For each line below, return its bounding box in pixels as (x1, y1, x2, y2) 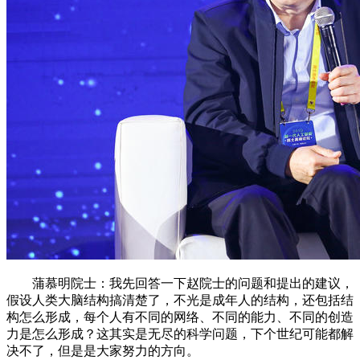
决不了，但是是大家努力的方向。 (6, 343, 199, 358)
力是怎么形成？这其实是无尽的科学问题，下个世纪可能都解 (6, 326, 354, 341)
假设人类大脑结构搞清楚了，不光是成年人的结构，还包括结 (6, 292, 354, 307)
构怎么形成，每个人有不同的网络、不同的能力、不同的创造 (6, 309, 354, 324)
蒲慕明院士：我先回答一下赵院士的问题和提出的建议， (6, 276, 354, 290)
